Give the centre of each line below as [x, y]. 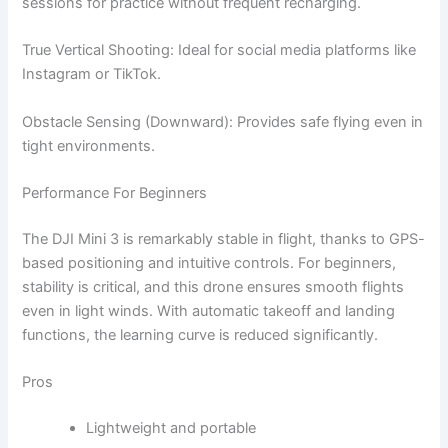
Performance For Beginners [115, 192]
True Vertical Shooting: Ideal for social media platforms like [219, 50]
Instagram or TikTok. [92, 74]
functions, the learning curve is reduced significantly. [200, 334]
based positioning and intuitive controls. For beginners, [209, 262]
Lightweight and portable [171, 428]
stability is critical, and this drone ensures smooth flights [213, 286]
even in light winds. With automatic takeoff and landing [209, 310]
